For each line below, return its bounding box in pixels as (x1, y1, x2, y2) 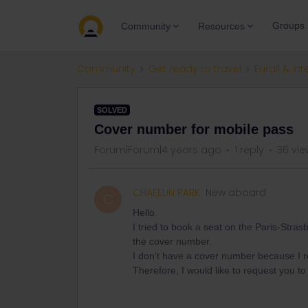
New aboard (206, 186, 266, 199)
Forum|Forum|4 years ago (94, 143, 221, 157)
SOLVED (97, 106, 127, 114)
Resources (198, 20, 245, 32)
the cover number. (133, 236, 214, 247)
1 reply (234, 143, 264, 157)
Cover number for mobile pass (94, 122, 294, 137)
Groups (272, 20, 305, 31)
